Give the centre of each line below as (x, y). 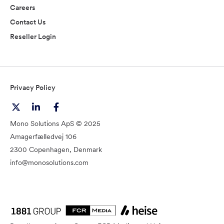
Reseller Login (33, 37)
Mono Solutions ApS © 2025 (55, 124)
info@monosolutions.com (49, 163)
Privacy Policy (33, 88)
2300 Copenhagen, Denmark (56, 150)
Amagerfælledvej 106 (43, 137)
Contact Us (28, 22)
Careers (23, 8)
